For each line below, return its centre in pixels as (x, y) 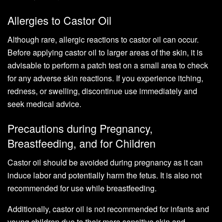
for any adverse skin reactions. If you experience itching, (105, 78)
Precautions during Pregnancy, (80, 128)
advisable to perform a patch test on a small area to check (108, 65)
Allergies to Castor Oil (59, 20)
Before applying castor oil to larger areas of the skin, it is (105, 52)
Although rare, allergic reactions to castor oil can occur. (103, 39)
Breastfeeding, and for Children (82, 143)
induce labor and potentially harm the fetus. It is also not (105, 175)
